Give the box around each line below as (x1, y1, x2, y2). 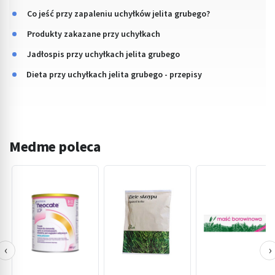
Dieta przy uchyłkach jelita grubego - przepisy (26, 68, 202, 81)
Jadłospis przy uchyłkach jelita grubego (27, 48, 180, 61)
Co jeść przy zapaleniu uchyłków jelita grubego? (27, 7, 210, 20)
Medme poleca (9, 136, 101, 158)
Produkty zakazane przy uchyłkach (27, 28, 160, 41)
